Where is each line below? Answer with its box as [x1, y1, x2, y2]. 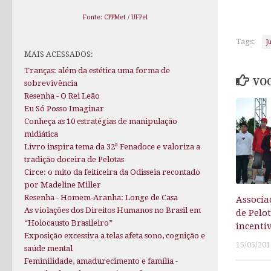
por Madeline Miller [24, 180, 101, 190]
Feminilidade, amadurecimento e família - [24, 256, 178, 266]
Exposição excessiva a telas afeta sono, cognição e [24, 231, 205, 241]
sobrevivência [24, 79, 77, 88]
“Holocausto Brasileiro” [24, 218, 113, 228]
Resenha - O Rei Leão [24, 91, 100, 101]
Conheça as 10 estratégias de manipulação [24, 117, 177, 126]
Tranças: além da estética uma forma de [24, 66, 170, 76]
